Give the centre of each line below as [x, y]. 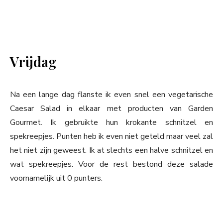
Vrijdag [33, 62]
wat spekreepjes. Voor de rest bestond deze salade [111, 165]
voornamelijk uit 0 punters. [56, 178]
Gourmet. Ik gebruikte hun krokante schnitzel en [111, 123]
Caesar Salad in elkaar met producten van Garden [111, 109]
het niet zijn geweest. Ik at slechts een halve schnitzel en [111, 151]
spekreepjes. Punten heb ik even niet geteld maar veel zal [111, 137]
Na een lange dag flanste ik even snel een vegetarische [111, 95]
